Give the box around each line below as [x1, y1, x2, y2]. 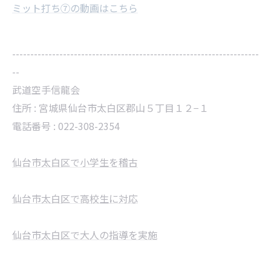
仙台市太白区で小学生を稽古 [12, 155, 138, 169]
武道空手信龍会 [12, 82, 80, 97]
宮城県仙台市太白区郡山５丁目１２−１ [39, 100, 209, 115]
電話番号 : [12, 119, 58, 133]
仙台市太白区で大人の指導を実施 [12, 227, 157, 242]
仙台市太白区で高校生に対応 [12, 191, 138, 206]
